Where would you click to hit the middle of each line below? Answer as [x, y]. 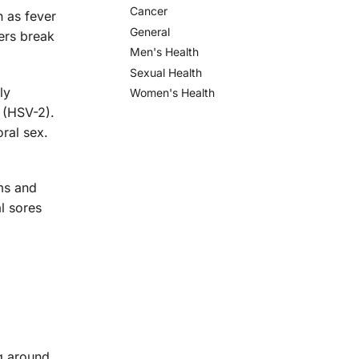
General [150, 31]
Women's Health [173, 93]
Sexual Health [166, 72]
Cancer [149, 11]
